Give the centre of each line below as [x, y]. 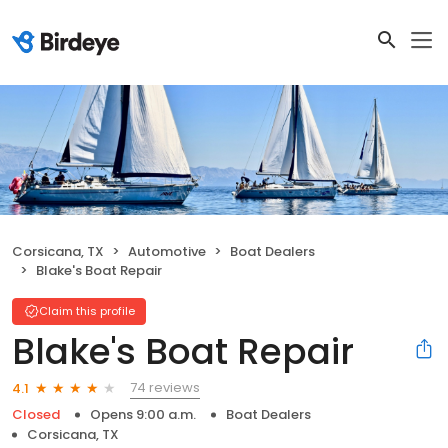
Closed [36, 415]
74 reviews [165, 388]
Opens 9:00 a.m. [143, 415]
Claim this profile [87, 311]
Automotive [167, 252]
